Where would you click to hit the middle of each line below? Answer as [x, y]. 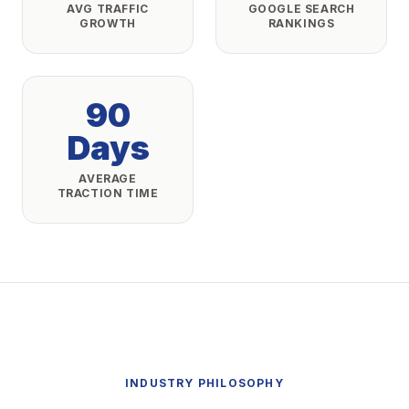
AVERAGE [108, 178]
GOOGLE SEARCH [301, 9]
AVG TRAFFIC [108, 9]
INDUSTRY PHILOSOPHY [204, 383]
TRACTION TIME [108, 193]
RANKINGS [301, 23]
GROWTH [108, 23]
